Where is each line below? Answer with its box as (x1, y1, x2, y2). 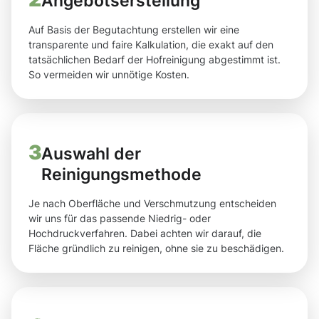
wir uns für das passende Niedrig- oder (28, 212, 211, 225)
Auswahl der (41, 144, 141, 164)
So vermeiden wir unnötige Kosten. (28, 68, 189, 81)
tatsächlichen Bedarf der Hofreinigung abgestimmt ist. (28, 53, 281, 66)
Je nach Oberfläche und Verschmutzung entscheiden (28, 197, 276, 210)
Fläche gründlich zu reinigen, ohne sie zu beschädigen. (28, 242, 284, 255)
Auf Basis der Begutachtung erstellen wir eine (28, 23, 239, 36)
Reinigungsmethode (41, 164, 202, 184)
